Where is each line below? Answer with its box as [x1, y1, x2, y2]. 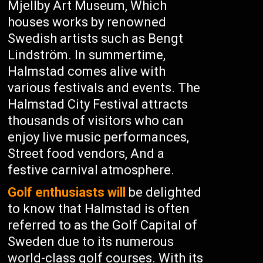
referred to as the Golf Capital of [8, 218, 198, 232]
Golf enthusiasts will [8, 185, 126, 200]
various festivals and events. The [8, 80, 201, 95]
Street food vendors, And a [8, 146, 165, 161]
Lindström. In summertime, [8, 48, 166, 62]
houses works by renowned [8, 15, 167, 29]
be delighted [126, 185, 202, 200]
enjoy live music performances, [8, 130, 190, 144]
